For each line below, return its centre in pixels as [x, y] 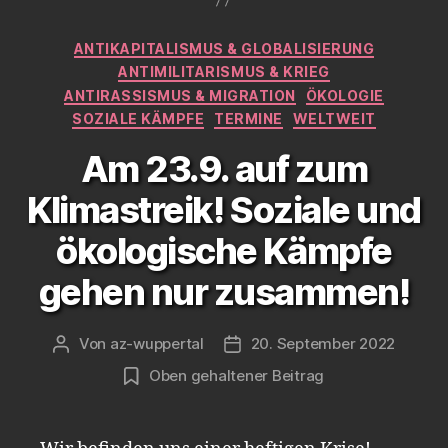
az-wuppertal [156, 343]
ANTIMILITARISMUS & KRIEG [224, 71]
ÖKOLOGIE [344, 95]
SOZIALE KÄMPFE [138, 118]
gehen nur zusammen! [224, 291]
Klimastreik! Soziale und [224, 209]
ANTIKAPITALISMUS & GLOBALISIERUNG [224, 48]
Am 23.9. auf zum [224, 168]
